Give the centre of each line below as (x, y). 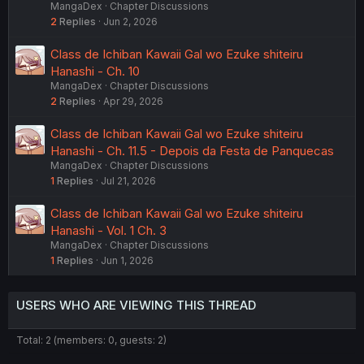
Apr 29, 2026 (133, 102)
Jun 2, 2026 (130, 22)
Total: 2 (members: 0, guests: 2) (91, 340)
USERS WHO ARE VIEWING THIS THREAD (136, 305)
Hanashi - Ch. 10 (95, 71)
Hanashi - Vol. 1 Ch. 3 (108, 231)
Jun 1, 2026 (127, 261)
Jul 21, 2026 (128, 181)
